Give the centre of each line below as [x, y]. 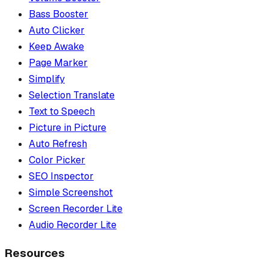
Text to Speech [62, 111]
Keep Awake [56, 46]
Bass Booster [59, 14]
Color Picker [57, 160]
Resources [35, 253]
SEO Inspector [61, 176]
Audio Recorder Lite [73, 225]
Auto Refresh [58, 144]
